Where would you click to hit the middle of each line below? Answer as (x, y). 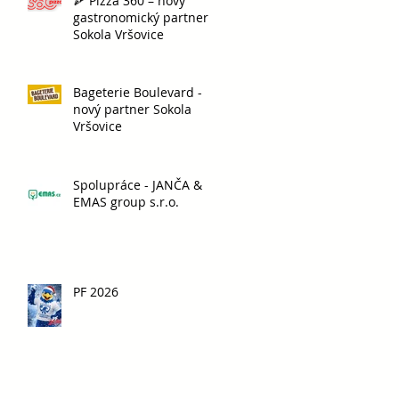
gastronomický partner (141, 18)
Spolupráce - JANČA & (138, 185)
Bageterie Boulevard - (138, 93)
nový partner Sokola (132, 110)
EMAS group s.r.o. (126, 202)
